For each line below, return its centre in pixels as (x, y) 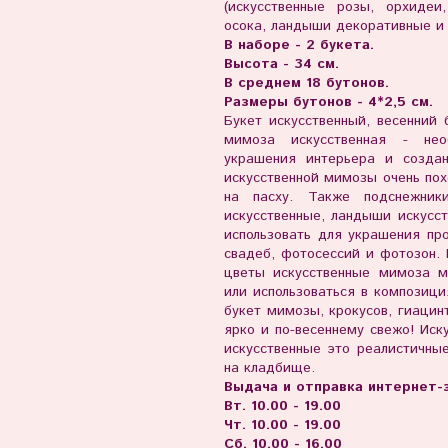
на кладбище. (269, 368)
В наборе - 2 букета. (301, 45)
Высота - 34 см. (281, 64)
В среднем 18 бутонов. (308, 83)
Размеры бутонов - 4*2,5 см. (328, 102)
